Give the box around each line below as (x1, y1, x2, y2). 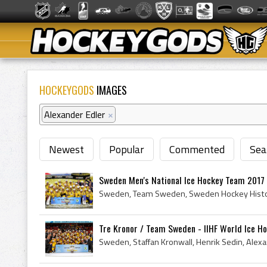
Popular (109, 141, 144, 157)
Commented (169, 141, 225, 157)
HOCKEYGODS (39, 82, 94, 98)
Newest (49, 141, 84, 157)
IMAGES (94, 82, 127, 98)
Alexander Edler (44, 107, 105, 122)
